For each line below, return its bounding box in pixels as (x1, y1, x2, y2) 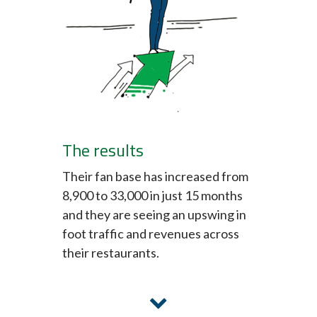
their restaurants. (62, 245, 159, 261)
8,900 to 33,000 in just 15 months (62, 188, 243, 204)
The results (62, 137, 144, 163)
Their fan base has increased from (62, 168, 248, 185)
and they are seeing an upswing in (62, 207, 246, 223)
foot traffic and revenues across (62, 226, 239, 242)
